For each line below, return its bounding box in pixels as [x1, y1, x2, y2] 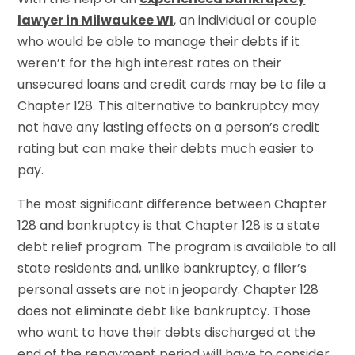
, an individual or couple [174, 10, 318, 29]
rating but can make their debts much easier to [17, 139, 315, 158]
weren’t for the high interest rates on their [17, 53, 282, 72]
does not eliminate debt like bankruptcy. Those [17, 301, 311, 320]
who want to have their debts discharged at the [17, 323, 316, 342]
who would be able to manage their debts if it [17, 32, 300, 51]
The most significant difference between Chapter [17, 194, 328, 213]
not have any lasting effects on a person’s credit [17, 117, 320, 136]
